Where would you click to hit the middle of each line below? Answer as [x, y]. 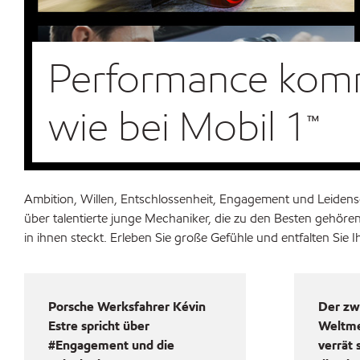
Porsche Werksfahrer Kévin [127, 307]
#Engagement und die [111, 346]
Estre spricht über [99, 326]
